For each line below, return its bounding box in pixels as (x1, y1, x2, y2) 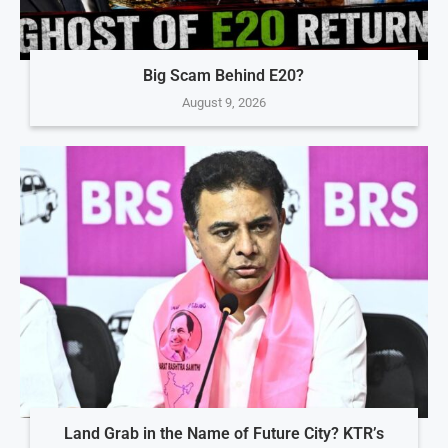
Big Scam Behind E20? (143, 65, 305, 85)
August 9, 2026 (181, 94, 266, 110)
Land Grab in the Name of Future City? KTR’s (63, 423, 384, 443)
